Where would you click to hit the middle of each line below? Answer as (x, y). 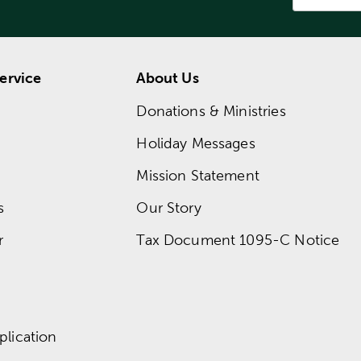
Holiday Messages (196, 143)
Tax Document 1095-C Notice (238, 239)
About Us (168, 77)
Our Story (169, 207)
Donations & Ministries (211, 110)
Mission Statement (198, 175)
